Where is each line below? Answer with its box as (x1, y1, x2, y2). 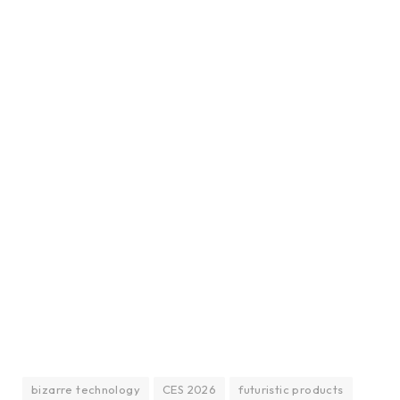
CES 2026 (162, 381, 217, 396)
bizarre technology (31, 381, 141, 396)
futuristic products (238, 381, 344, 396)
